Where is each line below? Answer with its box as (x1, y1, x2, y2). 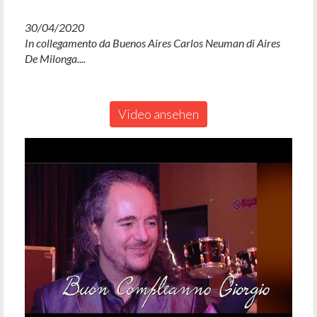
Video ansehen (118, 105, 199, 122)
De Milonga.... (25, 51, 86, 65)
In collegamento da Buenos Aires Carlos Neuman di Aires (25, 35, 280, 50)
